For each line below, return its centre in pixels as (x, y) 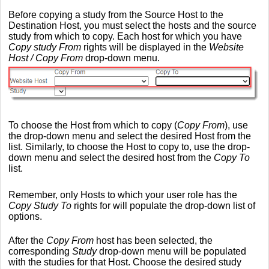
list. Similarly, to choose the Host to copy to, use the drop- (129, 147)
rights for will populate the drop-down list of (163, 205)
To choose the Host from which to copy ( (93, 125)
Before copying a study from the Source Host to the (116, 15)
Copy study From (45, 47)
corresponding (40, 251)
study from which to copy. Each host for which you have (125, 37)
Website (226, 47)
